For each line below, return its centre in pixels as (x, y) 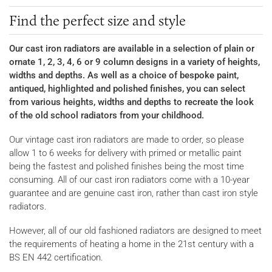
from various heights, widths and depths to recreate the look (131, 102)
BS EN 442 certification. (56, 257)
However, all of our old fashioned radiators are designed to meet (135, 230)
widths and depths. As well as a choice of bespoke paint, (124, 75)
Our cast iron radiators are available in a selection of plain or (132, 48)
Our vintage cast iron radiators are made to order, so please (127, 139)
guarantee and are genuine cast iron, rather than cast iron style (134, 193)
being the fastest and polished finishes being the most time (127, 166)
